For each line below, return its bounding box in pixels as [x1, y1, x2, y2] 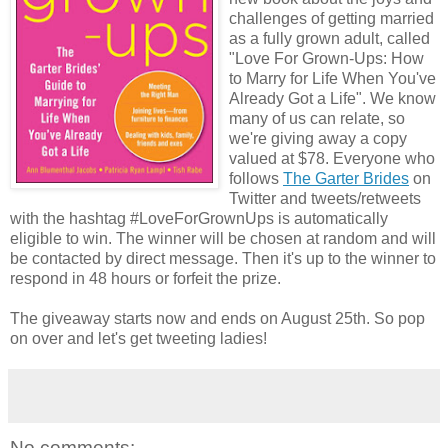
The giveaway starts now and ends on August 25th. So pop [10, 309, 425, 327]
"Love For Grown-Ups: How [229, 49, 424, 67]
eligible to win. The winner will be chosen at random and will [10, 229, 436, 247]
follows [229, 169, 283, 187]
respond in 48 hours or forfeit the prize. [10, 269, 281, 287]
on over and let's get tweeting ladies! [10, 329, 267, 347]
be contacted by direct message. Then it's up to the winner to [10, 249, 436, 267]
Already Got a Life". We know [229, 89, 436, 107]
